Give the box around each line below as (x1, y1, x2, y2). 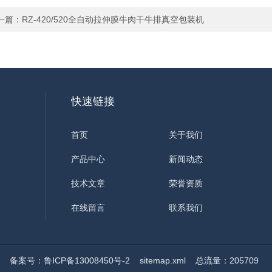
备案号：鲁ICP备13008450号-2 (10, 256, 130, 265)
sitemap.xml (140, 256, 186, 265)
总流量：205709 (186, 256, 259, 265)
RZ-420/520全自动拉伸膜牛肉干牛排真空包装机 (22, 15, 204, 24)
